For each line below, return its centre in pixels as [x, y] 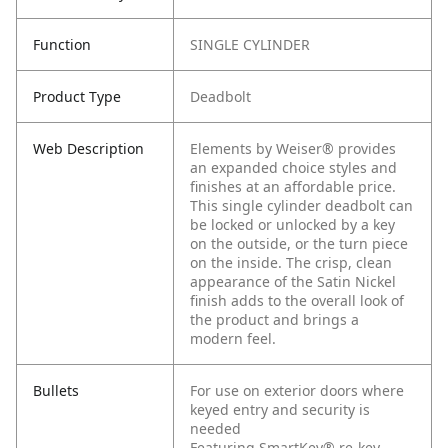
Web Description [88, 149]
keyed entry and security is [280, 410]
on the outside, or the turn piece [299, 244]
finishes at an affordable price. [293, 187]
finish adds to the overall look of [297, 301]
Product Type [77, 97]
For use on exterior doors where [297, 391]
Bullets [56, 391]
